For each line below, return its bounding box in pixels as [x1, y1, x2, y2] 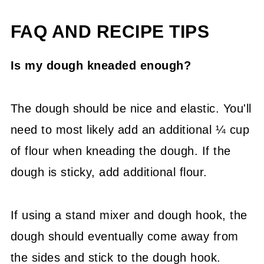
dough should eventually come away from [10, 230, 239, 243]
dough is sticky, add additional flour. [10, 166, 207, 179]
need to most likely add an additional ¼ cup [10, 123, 250, 136]
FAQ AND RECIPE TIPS [10, 22, 210, 41]
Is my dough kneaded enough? [10, 59, 192, 72]
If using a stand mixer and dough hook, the [10, 209, 247, 222]
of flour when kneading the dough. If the [10, 144, 231, 157]
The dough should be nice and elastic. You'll [10, 102, 252, 115]
